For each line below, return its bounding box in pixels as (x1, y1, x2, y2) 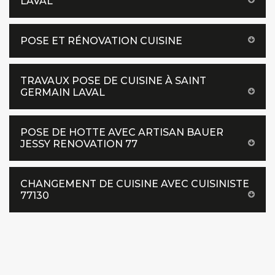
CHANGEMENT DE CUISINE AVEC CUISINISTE (20, 178, 249, 190)
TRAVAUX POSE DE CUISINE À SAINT (20, 75, 206, 87)
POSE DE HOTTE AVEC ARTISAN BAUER (20, 126, 223, 138)
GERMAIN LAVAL (20, 87, 105, 98)
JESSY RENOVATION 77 (20, 138, 137, 150)
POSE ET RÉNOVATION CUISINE (20, 35, 182, 47)
